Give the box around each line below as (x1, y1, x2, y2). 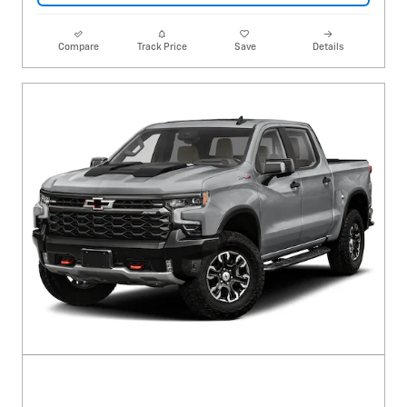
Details (313, 42, 344, 52)
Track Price (136, 42, 187, 52)
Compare (58, 42, 100, 52)
